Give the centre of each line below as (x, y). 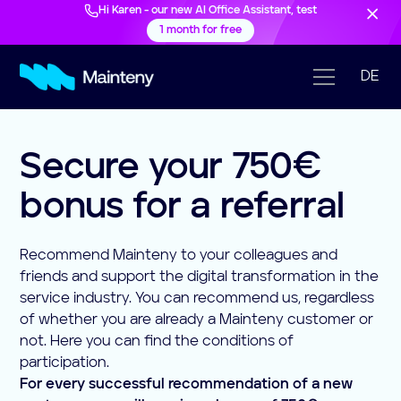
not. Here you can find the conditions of (157, 342)
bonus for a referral (182, 208)
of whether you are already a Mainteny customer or (197, 320)
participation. (65, 363)
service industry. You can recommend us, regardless (197, 299)
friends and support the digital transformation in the (200, 277)
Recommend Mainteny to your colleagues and (179, 256)
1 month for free (200, 30)
